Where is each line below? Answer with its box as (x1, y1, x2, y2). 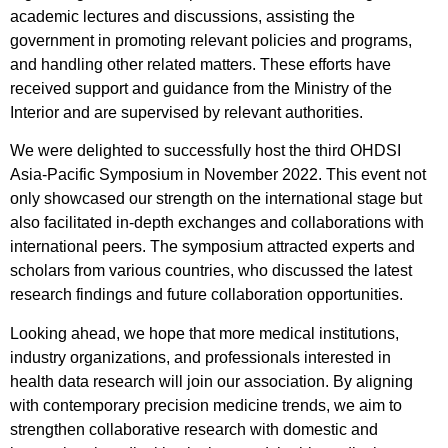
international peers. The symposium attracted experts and (10, 238, 415, 256)
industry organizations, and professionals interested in (10, 348, 391, 366)
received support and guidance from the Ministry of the (10, 80, 392, 97)
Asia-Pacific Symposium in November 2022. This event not (10, 166, 426, 184)
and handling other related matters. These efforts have (10, 56, 391, 73)
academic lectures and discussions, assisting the (10, 8, 355, 25)
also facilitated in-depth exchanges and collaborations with (10, 214, 424, 232)
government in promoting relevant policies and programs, (10, 32, 412, 49)
